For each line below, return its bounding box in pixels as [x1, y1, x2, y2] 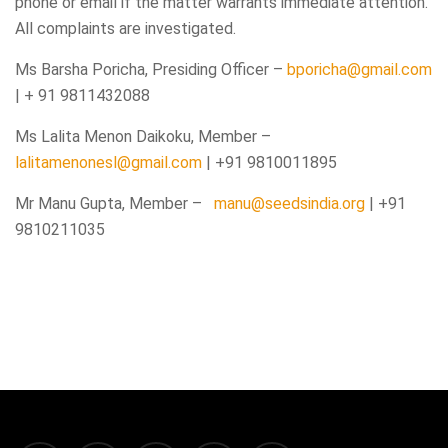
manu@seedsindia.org [214, 194, 365, 213]
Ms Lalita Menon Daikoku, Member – [15, 127, 279, 146]
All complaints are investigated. [15, 19, 236, 38]
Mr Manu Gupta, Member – [15, 194, 210, 213]
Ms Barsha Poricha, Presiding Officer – [15, 60, 283, 79]
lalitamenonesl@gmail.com [15, 153, 202, 172]
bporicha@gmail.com [287, 60, 432, 79]
